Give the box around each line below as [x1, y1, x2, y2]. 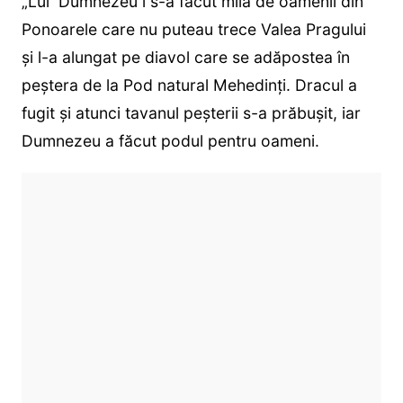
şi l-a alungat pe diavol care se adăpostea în [21, 47, 350, 67]
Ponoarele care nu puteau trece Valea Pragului [21, 19, 366, 39]
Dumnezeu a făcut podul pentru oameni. [21, 130, 319, 150]
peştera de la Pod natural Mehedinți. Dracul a [21, 75, 357, 94]
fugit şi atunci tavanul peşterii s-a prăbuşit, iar [21, 103, 361, 122]
